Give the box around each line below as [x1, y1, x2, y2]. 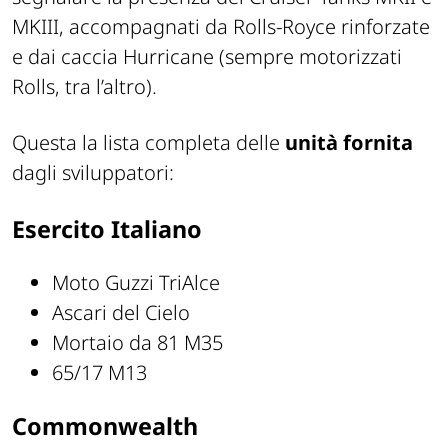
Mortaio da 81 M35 [52, 328, 223, 356]
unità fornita [285, 129, 413, 157]
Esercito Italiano [12, 213, 202, 246]
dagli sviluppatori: [12, 159, 174, 187]
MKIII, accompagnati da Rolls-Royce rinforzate [12, 13, 430, 41]
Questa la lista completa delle [12, 129, 285, 157]
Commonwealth [12, 409, 198, 442]
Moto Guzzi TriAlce [52, 268, 220, 296]
